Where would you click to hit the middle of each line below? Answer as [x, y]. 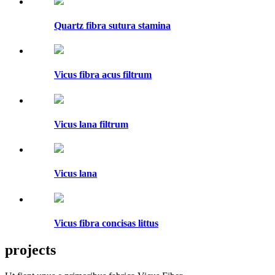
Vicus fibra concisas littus [106, 223]
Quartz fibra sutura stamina [112, 25]
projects [30, 250]
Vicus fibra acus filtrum [103, 75]
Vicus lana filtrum [91, 124]
